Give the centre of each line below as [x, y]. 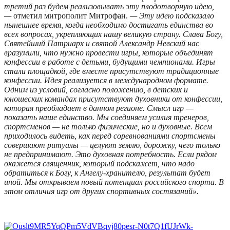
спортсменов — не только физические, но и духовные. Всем [108, 127]
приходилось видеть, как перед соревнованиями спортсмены [110, 136]
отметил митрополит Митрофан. [72, 16]
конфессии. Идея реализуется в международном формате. [106, 81]
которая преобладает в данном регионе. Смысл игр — [99, 108]
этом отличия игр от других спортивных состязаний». [101, 191]
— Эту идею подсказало [172, 16]
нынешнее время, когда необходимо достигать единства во [109, 25]
